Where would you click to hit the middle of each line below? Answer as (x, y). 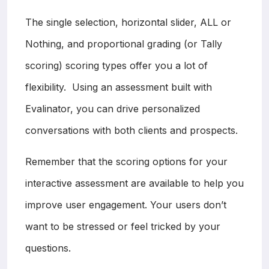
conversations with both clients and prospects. (131, 130)
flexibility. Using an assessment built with (119, 87)
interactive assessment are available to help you (134, 183)
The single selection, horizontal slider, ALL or (128, 22)
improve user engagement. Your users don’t (126, 204)
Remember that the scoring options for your (126, 161)
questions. (48, 248)
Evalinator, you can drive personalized (113, 108)
